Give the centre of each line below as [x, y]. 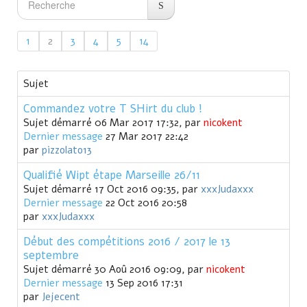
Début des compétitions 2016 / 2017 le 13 [127, 242]
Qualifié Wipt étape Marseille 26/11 [112, 175]
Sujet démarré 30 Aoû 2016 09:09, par [115, 270]
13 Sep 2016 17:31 [143, 283]
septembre [51, 256]
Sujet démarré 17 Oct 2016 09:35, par [112, 189]
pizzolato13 [67, 150]
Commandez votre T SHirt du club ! [113, 109]
